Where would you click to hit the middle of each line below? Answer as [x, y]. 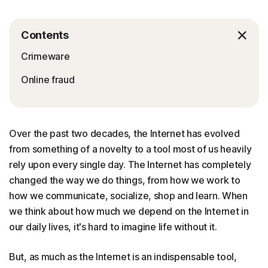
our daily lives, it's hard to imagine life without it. [113, 227]
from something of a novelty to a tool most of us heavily [130, 149]
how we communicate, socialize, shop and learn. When [128, 196]
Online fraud [48, 80]
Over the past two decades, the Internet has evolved [124, 133]
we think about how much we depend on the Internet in [129, 211]
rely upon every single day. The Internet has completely [130, 165]
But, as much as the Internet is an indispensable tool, [123, 257]
